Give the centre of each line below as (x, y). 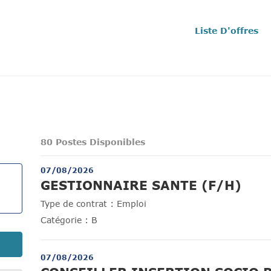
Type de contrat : (77, 204)
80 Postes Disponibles (93, 142)
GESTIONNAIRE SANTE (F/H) (141, 185)
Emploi (132, 204)
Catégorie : (65, 220)
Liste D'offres (227, 31)
